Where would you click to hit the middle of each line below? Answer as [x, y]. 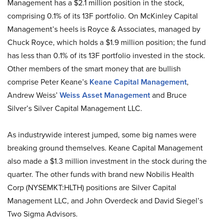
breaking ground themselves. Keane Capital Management [105, 148]
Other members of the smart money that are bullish [94, 69]
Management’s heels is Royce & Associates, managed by [104, 29]
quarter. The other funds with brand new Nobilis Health [101, 174]
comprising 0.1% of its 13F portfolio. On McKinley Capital [103, 16]
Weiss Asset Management [105, 95]
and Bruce [168, 95]
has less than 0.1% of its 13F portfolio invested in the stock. [106, 55]
